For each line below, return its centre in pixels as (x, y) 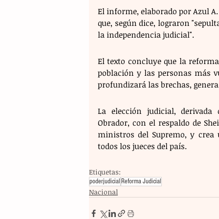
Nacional (103, 192)
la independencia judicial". (146, 34)
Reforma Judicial (141, 181)
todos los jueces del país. (142, 146)
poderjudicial (105, 181)
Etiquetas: (105, 172)
